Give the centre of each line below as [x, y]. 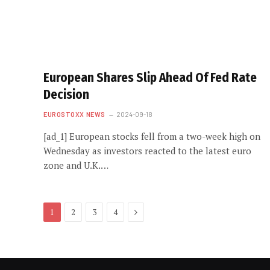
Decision [66, 95]
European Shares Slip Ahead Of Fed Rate [150, 78]
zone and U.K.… [76, 165]
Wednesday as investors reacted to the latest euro [147, 151]
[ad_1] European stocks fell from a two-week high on [152, 136]
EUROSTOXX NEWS [74, 114]
